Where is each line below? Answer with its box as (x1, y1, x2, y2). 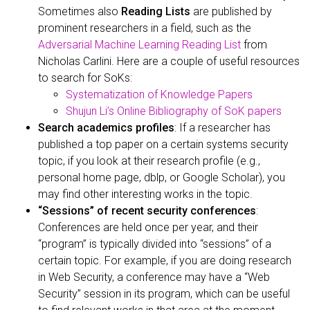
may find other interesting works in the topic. (38, 187, 253, 201)
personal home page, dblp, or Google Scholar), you (38, 170, 285, 184)
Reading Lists (121, 4, 190, 18)
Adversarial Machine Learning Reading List (38, 37, 244, 51)
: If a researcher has (174, 120, 271, 134)
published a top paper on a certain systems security (38, 137, 289, 151)
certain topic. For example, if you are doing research (38, 253, 291, 267)
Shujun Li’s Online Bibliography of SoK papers (66, 104, 282, 118)
